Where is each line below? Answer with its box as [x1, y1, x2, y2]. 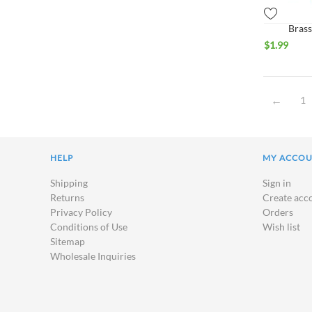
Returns [50, 192, 84, 203]
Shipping [50, 177, 88, 189]
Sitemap [50, 235, 85, 247]
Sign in [263, 177, 291, 189]
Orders [263, 206, 293, 218]
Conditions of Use [50, 221, 127, 233]
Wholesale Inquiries [50, 250, 136, 262]
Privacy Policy [50, 206, 112, 218]
